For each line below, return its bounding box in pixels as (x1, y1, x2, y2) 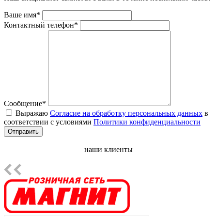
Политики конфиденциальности (93, 117, 201, 126)
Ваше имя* (4, 10, 40, 19)
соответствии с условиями (4, 117, 93, 126)
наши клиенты (84, 145, 133, 154)
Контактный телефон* (4, 20, 78, 29)
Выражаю (15, 108, 50, 117)
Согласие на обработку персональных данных (50, 108, 202, 117)
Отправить (8, 127, 39, 135)
